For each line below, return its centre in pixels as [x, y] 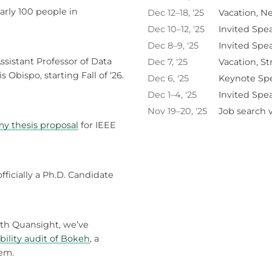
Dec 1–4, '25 [172, 95]
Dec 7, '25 [168, 62]
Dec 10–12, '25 [176, 29]
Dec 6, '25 [168, 79]
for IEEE [97, 125]
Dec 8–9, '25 [173, 46]
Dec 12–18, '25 [176, 13]
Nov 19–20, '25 [177, 111]
